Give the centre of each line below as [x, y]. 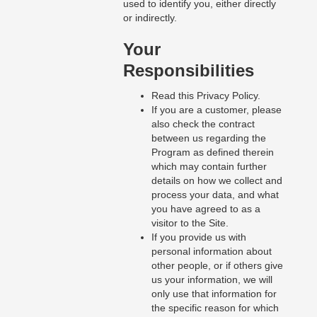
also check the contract [203, 124]
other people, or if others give [217, 266]
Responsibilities [188, 71]
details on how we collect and [217, 181]
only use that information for [214, 294]
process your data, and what [215, 195]
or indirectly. [150, 18]
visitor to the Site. [190, 223]
